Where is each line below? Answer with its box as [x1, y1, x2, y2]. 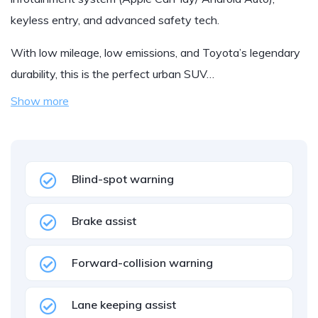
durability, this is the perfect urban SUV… [11, 67, 214, 81]
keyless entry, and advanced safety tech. [11, 13, 219, 27]
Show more [11, 94, 69, 108]
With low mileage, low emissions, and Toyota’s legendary [11, 45, 300, 60]
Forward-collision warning [72, 256, 213, 270]
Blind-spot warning [72, 172, 174, 186]
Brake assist [72, 214, 136, 228]
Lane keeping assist [72, 297, 176, 312]
